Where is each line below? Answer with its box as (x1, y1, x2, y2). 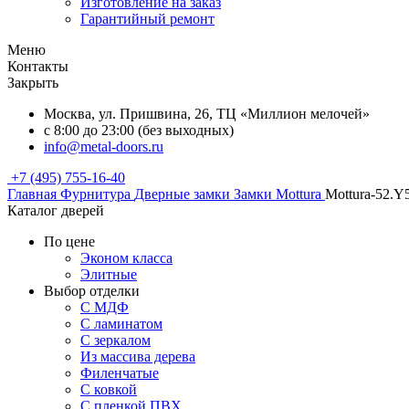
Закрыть (7, 75, 58, 90)
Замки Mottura (234, 186, 321, 202)
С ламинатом (80, 316, 163, 331)
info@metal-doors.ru (44, 139, 163, 154)
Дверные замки (134, 186, 230, 202)
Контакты (7, 58, 68, 74)
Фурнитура (60, 186, 131, 202)
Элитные (80, 267, 137, 282)
